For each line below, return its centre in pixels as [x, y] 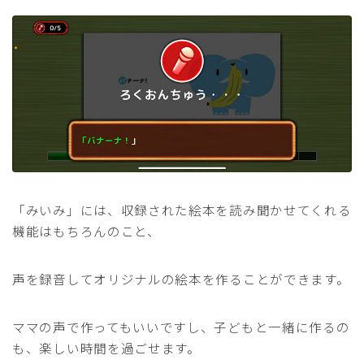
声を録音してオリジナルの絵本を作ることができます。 [181, 279]
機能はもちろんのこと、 [87, 231]
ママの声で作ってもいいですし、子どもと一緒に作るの [181, 327]
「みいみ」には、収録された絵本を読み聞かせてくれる [182, 210]
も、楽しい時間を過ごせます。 [106, 348]
